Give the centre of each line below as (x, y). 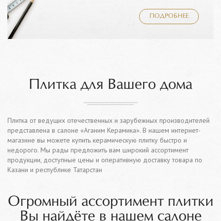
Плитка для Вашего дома (110, 85)
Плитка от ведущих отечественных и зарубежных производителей (109, 120)
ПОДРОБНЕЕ (169, 16)
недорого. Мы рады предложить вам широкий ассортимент (98, 150)
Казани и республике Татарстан (55, 170)
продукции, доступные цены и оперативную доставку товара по (105, 160)
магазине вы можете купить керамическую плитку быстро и (97, 140)
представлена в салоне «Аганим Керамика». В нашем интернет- (104, 130)
